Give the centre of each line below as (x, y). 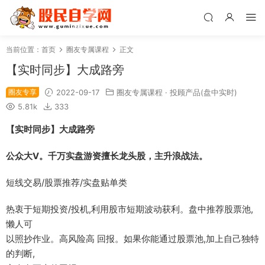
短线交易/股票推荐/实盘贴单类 (67, 182)
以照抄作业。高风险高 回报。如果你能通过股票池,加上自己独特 (132, 239)
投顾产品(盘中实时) (203, 92)
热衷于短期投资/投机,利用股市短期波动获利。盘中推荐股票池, (130, 209)
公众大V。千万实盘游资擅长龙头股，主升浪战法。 (107, 156)
